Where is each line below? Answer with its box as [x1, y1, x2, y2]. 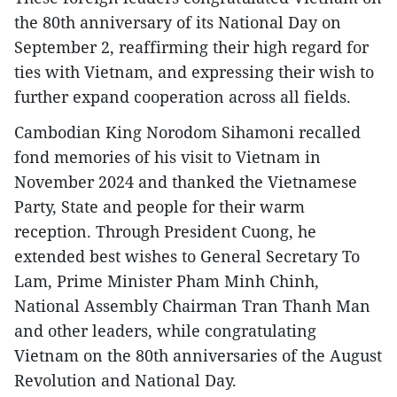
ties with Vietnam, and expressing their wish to [14, 61, 374, 83]
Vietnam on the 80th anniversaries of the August [14, 345, 382, 367]
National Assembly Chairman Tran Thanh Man [14, 295, 370, 317]
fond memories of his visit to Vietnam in [14, 146, 321, 168]
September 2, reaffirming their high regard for [14, 36, 369, 58]
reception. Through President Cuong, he [14, 221, 316, 243]
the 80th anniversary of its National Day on [14, 12, 341, 34]
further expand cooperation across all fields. [14, 86, 351, 108]
